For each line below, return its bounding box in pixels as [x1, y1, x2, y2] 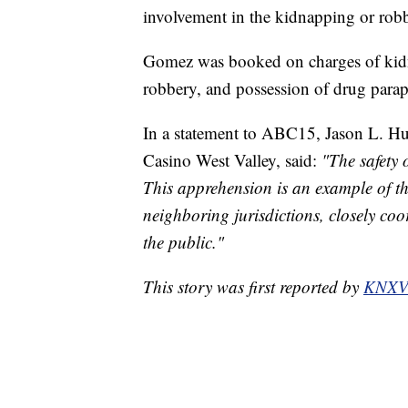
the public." [143, 230, 224, 254]
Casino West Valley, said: [143, 148, 321, 172]
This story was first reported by [143, 275, 363, 299]
